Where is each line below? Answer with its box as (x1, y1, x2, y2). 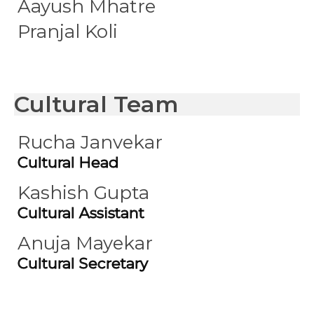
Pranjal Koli (18, 20, 118, 43)
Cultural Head (18, 153, 119, 171)
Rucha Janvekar (18, 131, 163, 153)
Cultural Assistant (18, 204, 144, 221)
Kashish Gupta (18, 182, 149, 204)
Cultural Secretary (18, 254, 148, 272)
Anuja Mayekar (18, 232, 153, 254)
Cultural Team (14, 90, 179, 118)
